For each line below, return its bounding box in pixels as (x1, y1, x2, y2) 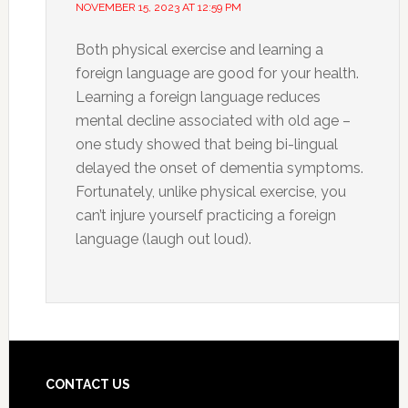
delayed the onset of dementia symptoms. (75, 159, 363, 178)
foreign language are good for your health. (75, 65, 359, 83)
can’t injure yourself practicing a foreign (75, 207, 336, 225)
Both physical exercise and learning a (75, 41, 323, 59)
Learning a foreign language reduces (75, 88, 321, 107)
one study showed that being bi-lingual (75, 136, 338, 154)
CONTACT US (45, 377, 130, 393)
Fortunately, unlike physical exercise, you (75, 183, 346, 201)
